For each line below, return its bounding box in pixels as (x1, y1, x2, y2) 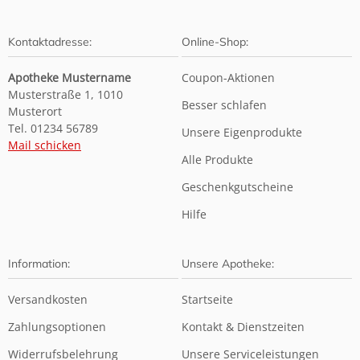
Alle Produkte (182, 152, 253, 167)
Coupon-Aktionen (182, 70, 275, 85)
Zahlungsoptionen (8, 319, 106, 334)
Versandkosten (8, 292, 88, 307)
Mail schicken (8, 137, 81, 153)
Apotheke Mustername (8, 70, 131, 85)
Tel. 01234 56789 (8, 121, 98, 136)
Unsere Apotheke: (182, 256, 274, 271)
